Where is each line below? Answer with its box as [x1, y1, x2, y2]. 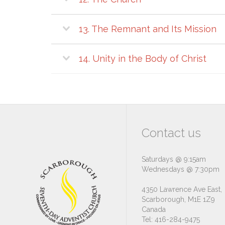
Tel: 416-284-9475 [142, 215, 200, 223]
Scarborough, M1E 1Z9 [142, 195, 215, 203]
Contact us [142, 125, 201, 140]
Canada [142, 205, 166, 213]
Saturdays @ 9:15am [142, 155, 206, 163]
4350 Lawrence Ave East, [142, 185, 222, 193]
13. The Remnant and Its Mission [79, 23, 216, 34]
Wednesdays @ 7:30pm [142, 165, 219, 173]
